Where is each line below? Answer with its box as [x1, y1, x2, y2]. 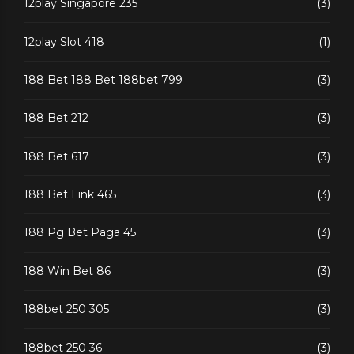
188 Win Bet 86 [24, 263, 111, 278]
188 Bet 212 [24, 111, 88, 126]
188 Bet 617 [24, 149, 89, 164]
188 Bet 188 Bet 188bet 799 [24, 72, 183, 87]
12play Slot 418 [24, 34, 104, 49]
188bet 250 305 [24, 302, 109, 317]
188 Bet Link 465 [24, 187, 116, 202]
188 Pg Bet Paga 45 [24, 225, 136, 240]
